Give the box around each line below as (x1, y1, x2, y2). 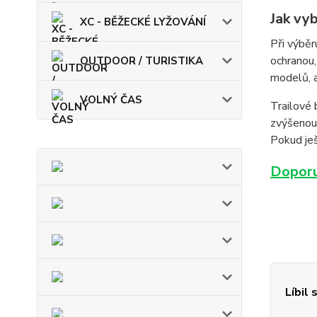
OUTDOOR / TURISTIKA (80, 54, 203, 68)
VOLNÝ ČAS (80, 93, 142, 107)
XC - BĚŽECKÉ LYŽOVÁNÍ (80, 15, 206, 29)
